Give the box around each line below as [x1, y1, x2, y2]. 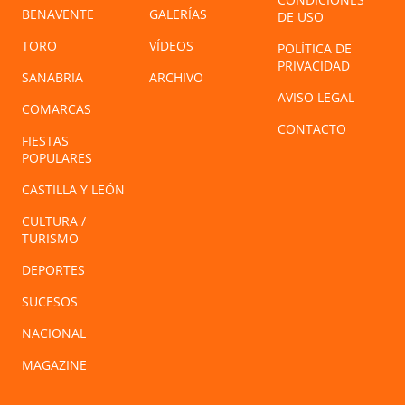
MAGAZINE [22, 356, 87, 374]
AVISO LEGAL [277, 89, 354, 107]
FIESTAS [22, 132, 69, 150]
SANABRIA [22, 69, 83, 87]
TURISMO [22, 230, 79, 248]
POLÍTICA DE [277, 40, 352, 58]
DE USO [277, 8, 324, 26]
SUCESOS [22, 293, 78, 311]
